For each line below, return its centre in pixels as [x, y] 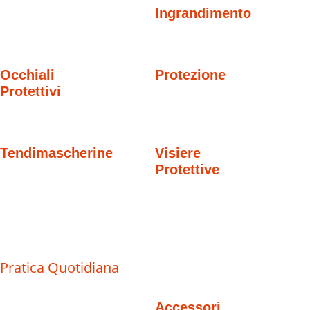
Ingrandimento [203, 13]
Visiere [178, 153]
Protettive [187, 170]
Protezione [190, 75]
